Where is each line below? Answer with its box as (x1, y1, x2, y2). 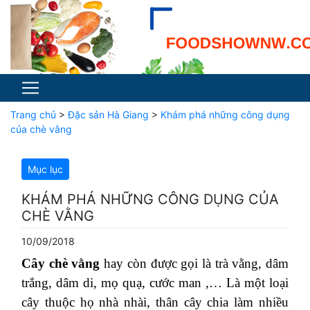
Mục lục (28, 163, 63, 175)
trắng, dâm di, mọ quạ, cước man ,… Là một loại (21, 275, 289, 290)
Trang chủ (10, 109, 56, 120)
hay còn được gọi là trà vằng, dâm (100, 256, 289, 271)
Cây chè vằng (21, 256, 100, 271)
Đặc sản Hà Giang (68, 109, 149, 120)
